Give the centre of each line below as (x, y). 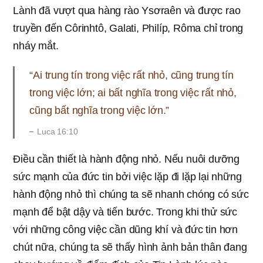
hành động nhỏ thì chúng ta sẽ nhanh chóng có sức (131, 194)
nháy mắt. (36, 45)
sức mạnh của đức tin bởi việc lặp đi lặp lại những (127, 176)
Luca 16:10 (58, 131)
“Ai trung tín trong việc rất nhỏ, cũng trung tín (131, 75)
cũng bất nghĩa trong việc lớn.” (100, 110)
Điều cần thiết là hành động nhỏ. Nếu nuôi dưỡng (126, 159)
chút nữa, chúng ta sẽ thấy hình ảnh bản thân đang (130, 247)
